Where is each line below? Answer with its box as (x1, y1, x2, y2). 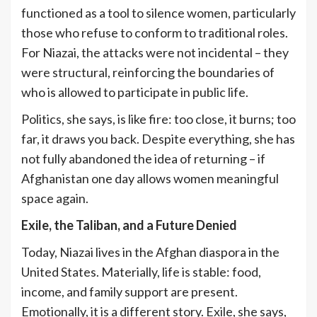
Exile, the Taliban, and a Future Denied (21, 217, 237, 233)
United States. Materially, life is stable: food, (21, 263, 261, 279)
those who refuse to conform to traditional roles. (21, 24, 288, 40)
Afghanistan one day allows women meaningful (21, 170, 279, 186)
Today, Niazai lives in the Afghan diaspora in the (21, 243, 279, 260)
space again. (21, 190, 88, 206)
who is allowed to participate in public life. (21, 83, 248, 100)
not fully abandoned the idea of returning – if (21, 150, 265, 166)
